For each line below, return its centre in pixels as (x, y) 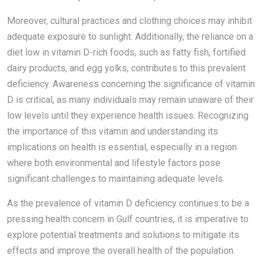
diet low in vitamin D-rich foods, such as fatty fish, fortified (126, 52)
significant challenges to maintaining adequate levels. (117, 178)
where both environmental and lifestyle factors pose (114, 163)
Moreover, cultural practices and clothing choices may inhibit (130, 20)
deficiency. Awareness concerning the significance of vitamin (131, 84)
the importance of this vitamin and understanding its (113, 131)
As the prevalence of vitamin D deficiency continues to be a (128, 203)
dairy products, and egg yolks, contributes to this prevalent (126, 68)
